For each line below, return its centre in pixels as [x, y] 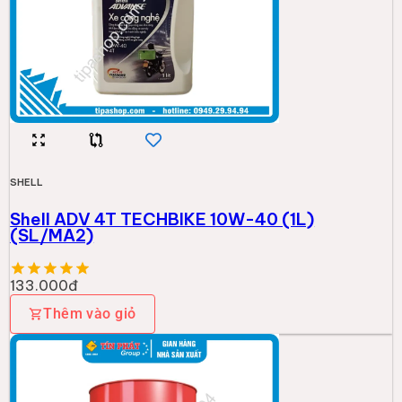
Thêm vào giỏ [90, 313]
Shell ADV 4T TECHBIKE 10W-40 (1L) [162, 218]
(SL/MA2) [52, 235]
